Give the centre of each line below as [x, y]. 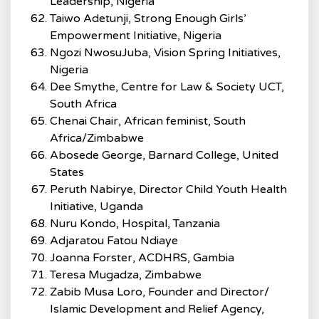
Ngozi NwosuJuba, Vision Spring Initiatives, [165, 53]
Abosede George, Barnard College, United [164, 155]
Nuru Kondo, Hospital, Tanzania [135, 224]
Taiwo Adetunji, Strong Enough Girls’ [148, 19]
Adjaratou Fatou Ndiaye [114, 241]
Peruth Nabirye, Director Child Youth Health [168, 189]
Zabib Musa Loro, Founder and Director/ [159, 292]
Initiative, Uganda [96, 206]
